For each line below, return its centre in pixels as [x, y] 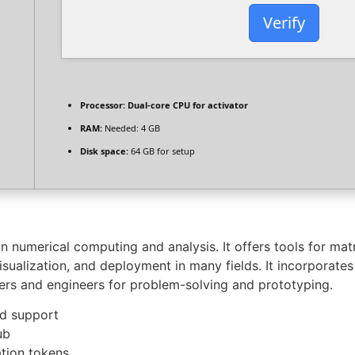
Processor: [103, 105]
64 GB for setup [162, 151]
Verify [284, 23]
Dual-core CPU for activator [187, 105]
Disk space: [104, 151]
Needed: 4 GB [131, 128]
